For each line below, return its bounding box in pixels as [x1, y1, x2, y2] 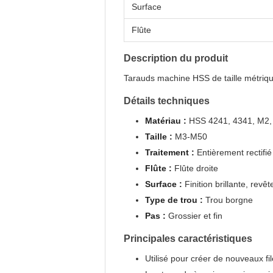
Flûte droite [172, 163, 218, 173]
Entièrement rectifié [194, 147, 272, 157]
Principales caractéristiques [124, 233, 252, 244]
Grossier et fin [166, 211, 222, 221]
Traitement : [145, 147, 194, 157]
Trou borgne [203, 195, 253, 205]
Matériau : [145, 116, 186, 126]
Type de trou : [145, 195, 203, 205]
